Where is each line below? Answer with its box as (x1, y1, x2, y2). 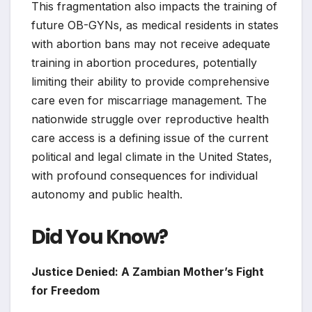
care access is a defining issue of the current (31, 130, 268, 145)
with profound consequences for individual (31, 168, 258, 182)
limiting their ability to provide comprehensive (31, 74, 270, 88)
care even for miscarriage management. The (31, 93, 267, 107)
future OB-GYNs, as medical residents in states (31, 17, 279, 32)
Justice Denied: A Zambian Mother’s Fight (31, 264, 264, 279)
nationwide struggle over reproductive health (31, 111, 269, 126)
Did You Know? (31, 223, 168, 251)
